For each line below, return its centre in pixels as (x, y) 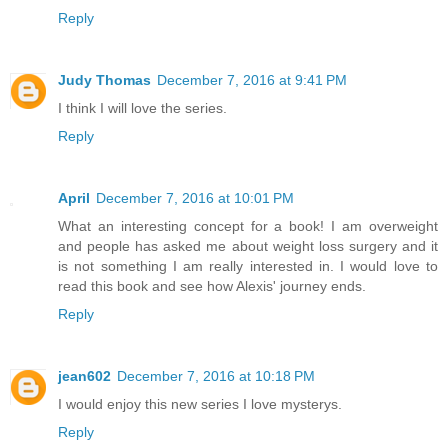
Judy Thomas (104, 79)
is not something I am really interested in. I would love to (248, 265)
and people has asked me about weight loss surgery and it (248, 245)
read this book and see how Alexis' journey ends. (212, 285)
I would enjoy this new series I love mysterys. (200, 403)
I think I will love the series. (142, 107)
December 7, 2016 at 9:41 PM (252, 79)
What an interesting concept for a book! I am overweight (248, 225)
